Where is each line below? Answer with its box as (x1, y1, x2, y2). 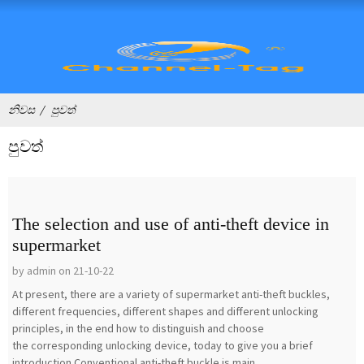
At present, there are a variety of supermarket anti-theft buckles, (12, 287, 330, 301)
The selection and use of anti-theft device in (12, 214, 329, 234)
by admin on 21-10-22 (12, 263, 114, 278)
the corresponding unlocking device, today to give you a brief (12, 338, 313, 353)
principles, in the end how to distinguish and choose (12, 321, 264, 336)
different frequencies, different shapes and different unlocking (12, 304, 318, 318)
